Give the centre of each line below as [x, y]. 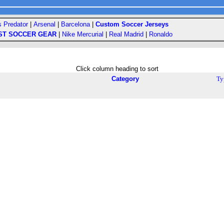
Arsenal [44, 24]
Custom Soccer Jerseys [132, 24]
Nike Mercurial [83, 34]
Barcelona [75, 24]
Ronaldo [161, 34]
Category [125, 79]
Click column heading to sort [117, 69]
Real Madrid [126, 34]
